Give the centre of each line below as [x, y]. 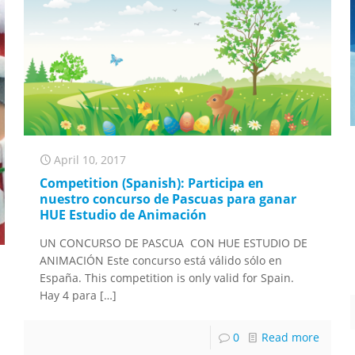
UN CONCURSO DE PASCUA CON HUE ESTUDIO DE [174, 243]
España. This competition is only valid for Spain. [167, 278]
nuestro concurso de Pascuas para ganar [168, 199]
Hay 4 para [69, 296]
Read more [290, 338]
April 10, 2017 [90, 160]
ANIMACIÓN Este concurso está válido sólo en [161, 261]
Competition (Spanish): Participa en [152, 183]
